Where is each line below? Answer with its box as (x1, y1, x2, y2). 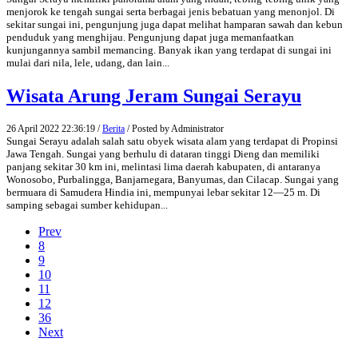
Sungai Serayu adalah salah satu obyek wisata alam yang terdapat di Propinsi (6, 134, 338, 147)
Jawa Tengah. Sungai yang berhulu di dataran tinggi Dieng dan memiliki (6, 147, 320, 160)
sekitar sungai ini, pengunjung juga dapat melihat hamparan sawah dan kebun (6, 18, 343, 30)
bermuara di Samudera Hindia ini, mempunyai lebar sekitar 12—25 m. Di (6, 185, 320, 198)
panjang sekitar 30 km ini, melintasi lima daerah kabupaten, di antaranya (6, 160, 320, 173)
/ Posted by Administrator (125, 122, 224, 134)
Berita (102, 122, 125, 134)
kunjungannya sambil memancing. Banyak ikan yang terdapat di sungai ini (6, 43, 332, 56)
